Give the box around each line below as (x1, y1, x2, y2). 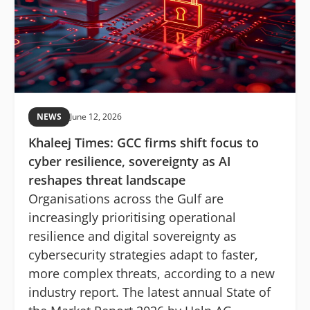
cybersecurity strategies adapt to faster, (28, 246, 258, 264)
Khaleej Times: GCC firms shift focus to (28, 134, 259, 152)
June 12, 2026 (70, 111, 122, 123)
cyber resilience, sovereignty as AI (28, 153, 231, 170)
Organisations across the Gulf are (28, 190, 224, 208)
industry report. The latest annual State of (28, 284, 271, 301)
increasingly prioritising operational (28, 209, 236, 226)
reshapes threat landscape (28, 172, 185, 189)
